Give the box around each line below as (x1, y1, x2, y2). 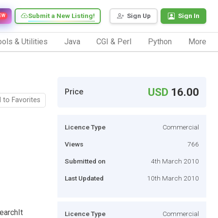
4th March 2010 (151, 157, 199, 165)
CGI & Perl (96, 36, 132, 46)
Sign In (178, 12, 200, 20)
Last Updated (65, 174, 104, 182)
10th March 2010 (147, 174, 199, 182)
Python (148, 36, 172, 46)
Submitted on (65, 157, 106, 165)
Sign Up (127, 12, 151, 20)
